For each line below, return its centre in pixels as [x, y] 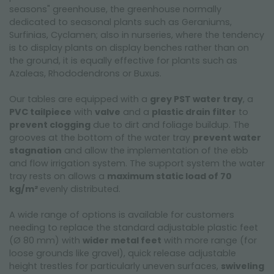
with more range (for [209, 240]
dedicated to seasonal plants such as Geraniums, [120, 22]
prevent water [227, 138]
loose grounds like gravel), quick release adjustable [123, 253]
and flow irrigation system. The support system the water [137, 163]
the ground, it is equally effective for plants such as [123, 61]
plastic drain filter [194, 112]
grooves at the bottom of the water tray [101, 138]
